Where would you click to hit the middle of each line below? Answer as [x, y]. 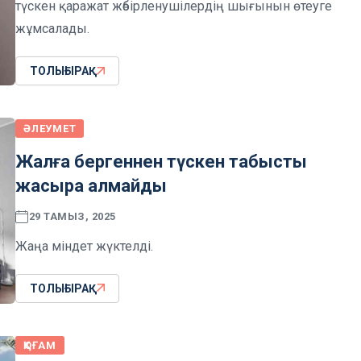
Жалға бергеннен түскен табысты [161, 161]
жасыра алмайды [91, 185]
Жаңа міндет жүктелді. [84, 246]
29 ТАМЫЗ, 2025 [72, 217]
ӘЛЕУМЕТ [50, 128]
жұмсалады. [52, 29]
